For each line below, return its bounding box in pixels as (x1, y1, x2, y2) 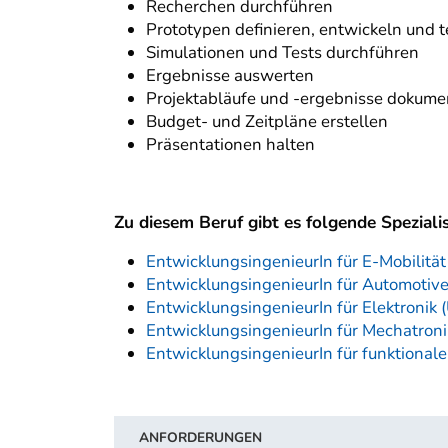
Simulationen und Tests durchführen (146, 41, 419, 65)
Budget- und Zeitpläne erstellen (146, 110, 388, 134)
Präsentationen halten (146, 133, 315, 157)
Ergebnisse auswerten (146, 64, 314, 88)
